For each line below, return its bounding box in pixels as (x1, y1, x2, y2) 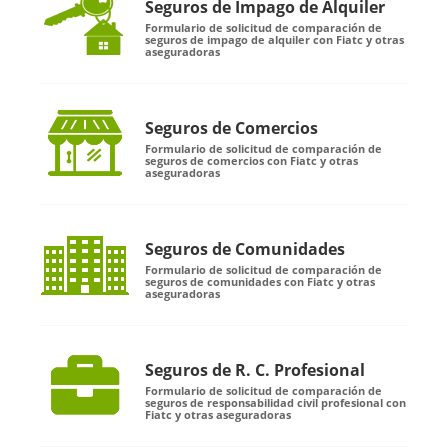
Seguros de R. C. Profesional (145, 359, 365, 382)
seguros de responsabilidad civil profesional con (145, 395, 406, 411)
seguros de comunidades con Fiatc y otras (145, 274, 375, 290)
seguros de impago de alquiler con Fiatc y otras (145, 32, 404, 48)
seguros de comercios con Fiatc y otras (145, 153, 358, 169)
